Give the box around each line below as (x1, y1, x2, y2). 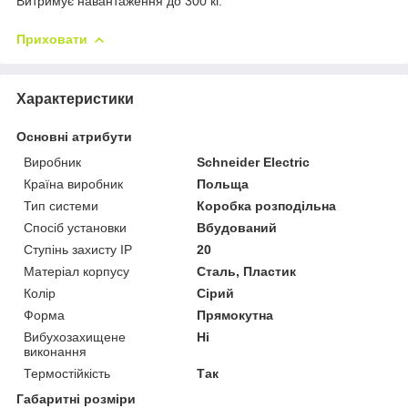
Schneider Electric (197, 154, 311, 169)
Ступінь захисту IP (24, 241, 132, 257)
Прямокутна (197, 307, 274, 322)
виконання (24, 343, 87, 359)
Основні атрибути (16, 128, 132, 144)
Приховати (16, 31, 87, 46)
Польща (197, 176, 250, 191)
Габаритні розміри (16, 391, 136, 406)
